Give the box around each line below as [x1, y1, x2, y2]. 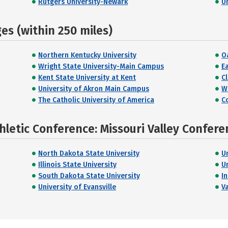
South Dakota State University [38, 172, 140, 180]
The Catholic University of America [38, 96, 154, 104]
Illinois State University [38, 160, 117, 169]
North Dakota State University [38, 149, 139, 158]
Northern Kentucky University [38, 51, 136, 60]
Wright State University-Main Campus [38, 62, 164, 71]
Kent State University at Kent [38, 73, 136, 82]
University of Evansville [38, 183, 116, 191]
